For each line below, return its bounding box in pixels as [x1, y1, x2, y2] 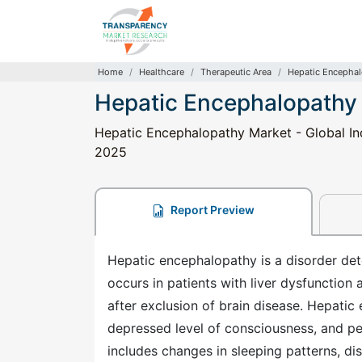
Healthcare [139, 66, 184, 78]
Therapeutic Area [200, 66, 271, 78]
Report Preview [168, 203, 255, 217]
